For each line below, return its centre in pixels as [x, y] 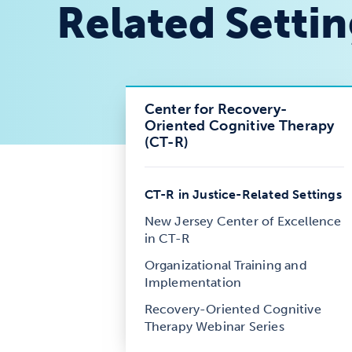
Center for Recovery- [216, 109]
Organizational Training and [225, 265]
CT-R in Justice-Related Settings [243, 194]
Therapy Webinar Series [214, 326]
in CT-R [167, 238]
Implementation [193, 282]
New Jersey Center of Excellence [243, 221]
